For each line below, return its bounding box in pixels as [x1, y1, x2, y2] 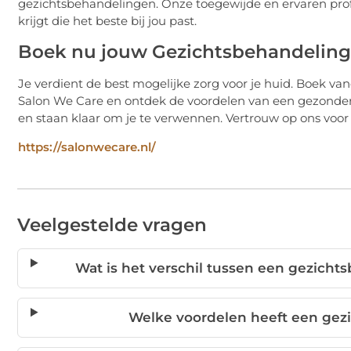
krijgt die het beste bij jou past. [18, 13, 197, 29]
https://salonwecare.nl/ [18, 139, 156, 154]
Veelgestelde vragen [17, 214, 207, 236]
